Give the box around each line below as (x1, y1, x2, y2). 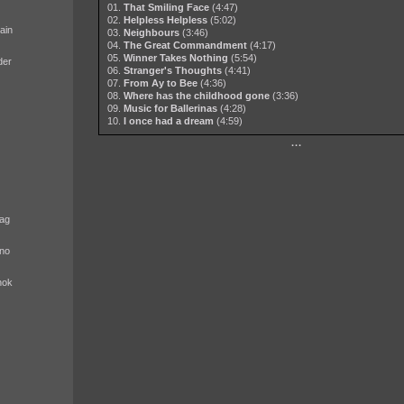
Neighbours (123, 27, 179, 39)
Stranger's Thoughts (123, 65, 222, 77)
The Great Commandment (123, 40, 247, 51)
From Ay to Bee (123, 78, 197, 89)
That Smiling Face (123, 2, 209, 14)
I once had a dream (123, 115, 214, 127)
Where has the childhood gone (123, 90, 270, 102)
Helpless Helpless (123, 14, 207, 26)
